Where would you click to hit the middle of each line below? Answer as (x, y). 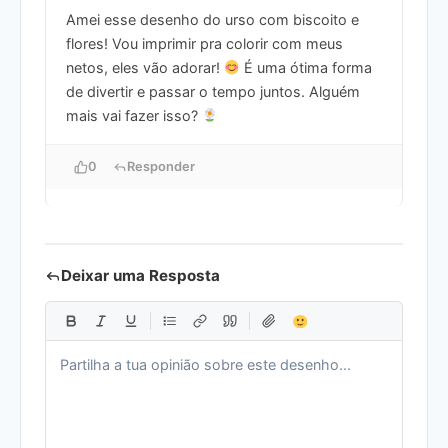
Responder (161, 167)
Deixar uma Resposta (140, 276)
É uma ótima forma (306, 68)
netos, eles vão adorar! (145, 68)
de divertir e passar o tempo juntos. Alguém (213, 92)
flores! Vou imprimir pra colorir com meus (204, 44)
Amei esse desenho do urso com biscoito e (212, 20)
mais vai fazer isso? (134, 116)
